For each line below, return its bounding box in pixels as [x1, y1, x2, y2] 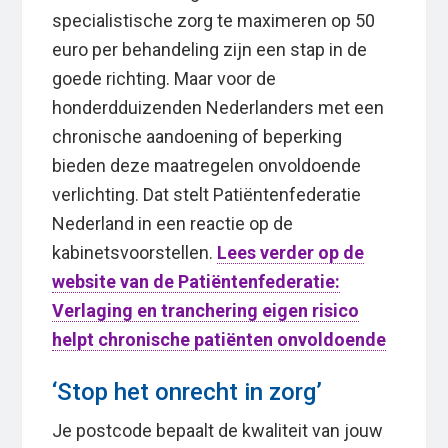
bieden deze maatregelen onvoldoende [52, 155, 362, 177]
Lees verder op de [217, 242, 365, 264]
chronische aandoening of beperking [52, 126, 343, 148]
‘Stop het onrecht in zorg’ [52, 378, 323, 407]
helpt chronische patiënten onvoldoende [52, 329, 387, 351]
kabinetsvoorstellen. [52, 242, 218, 264]
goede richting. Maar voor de [52, 68, 277, 90]
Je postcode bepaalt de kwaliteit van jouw [52, 420, 384, 442]
